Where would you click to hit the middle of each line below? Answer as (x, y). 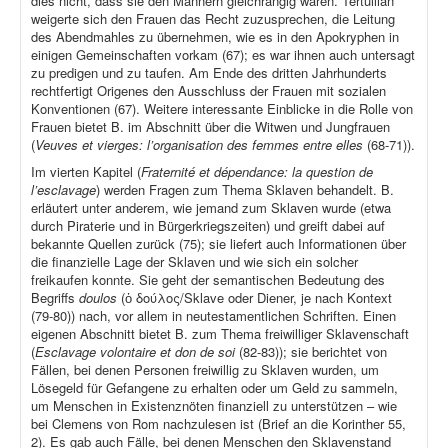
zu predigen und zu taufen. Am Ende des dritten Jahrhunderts (209, 73)
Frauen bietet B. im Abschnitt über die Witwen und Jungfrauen (210, 127)
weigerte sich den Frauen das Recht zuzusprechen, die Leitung (213, 19)
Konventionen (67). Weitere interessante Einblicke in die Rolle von (222, 109)
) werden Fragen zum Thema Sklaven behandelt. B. (245, 190)
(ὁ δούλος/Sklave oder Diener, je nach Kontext (256, 298)
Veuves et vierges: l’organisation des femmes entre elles (199, 145)
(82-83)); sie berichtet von (311, 352)
